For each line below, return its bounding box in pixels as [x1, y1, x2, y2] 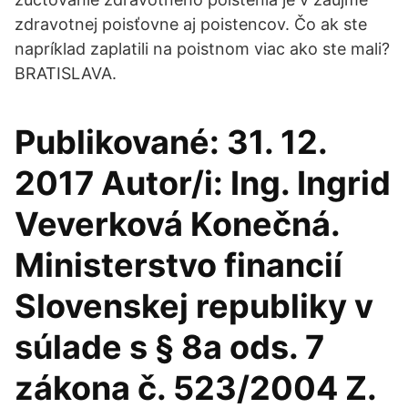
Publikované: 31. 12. [15, 122, 327, 162]
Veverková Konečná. [15, 204, 340, 244]
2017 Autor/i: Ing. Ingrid [15, 163, 391, 203]
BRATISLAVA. [15, 64, 117, 83]
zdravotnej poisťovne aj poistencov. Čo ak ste [15, 15, 367, 34]
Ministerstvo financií [15, 245, 342, 285]
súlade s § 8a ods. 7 [15, 327, 324, 367]
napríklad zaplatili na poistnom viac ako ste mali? [15, 39, 390, 58]
